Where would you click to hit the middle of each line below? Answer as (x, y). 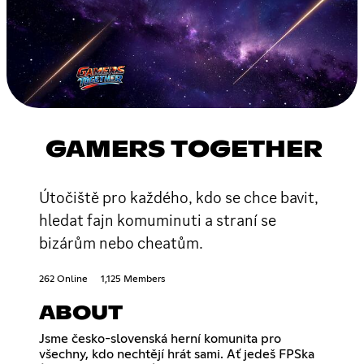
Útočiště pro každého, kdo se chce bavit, (179, 197)
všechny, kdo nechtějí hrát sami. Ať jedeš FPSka (177, 354)
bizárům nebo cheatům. (121, 243)
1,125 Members (133, 279)
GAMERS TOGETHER (184, 150)
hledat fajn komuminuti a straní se (158, 220)
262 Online (63, 279)
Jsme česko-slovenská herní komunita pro (160, 338)
